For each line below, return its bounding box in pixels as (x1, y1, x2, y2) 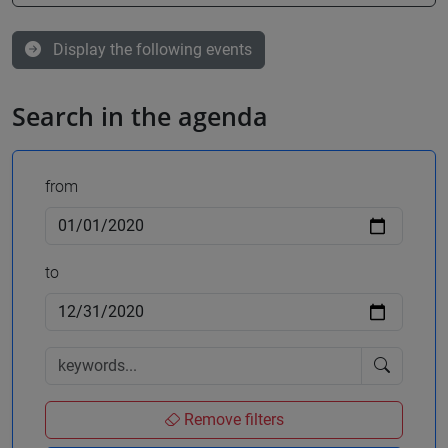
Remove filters (180, 410, 284, 430)
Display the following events (53, 40, 252, 59)
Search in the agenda (12, 99, 268, 133)
